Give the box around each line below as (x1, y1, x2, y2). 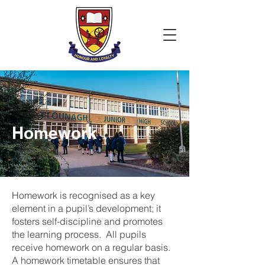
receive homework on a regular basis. (12, 241, 173, 253)
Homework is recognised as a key (12, 189, 155, 201)
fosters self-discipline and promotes (12, 215, 163, 227)
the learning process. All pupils (12, 228, 146, 240)
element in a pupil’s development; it (12, 202, 161, 214)
